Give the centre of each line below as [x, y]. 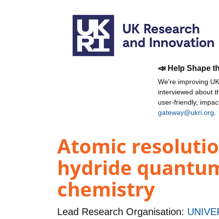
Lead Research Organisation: [122, 212]
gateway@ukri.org [186, 112]
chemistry [106, 189]
